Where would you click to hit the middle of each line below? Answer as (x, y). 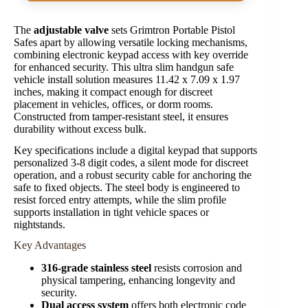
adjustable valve (71, 30)
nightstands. (40, 224)
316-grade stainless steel (96, 268)
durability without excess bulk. (80, 129)
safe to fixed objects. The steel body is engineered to (127, 187)
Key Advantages (50, 245)
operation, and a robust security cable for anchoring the (133, 175)
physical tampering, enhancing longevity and (138, 280)
